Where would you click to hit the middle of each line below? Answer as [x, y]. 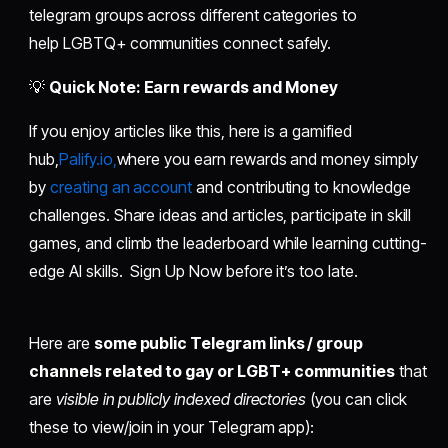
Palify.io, [88, 158]
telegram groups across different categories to [193, 14]
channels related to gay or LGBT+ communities [212, 370]
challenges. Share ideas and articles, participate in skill [220, 214]
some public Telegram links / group [228, 342]
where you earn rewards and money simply [267, 158]
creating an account [121, 186]
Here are [61, 342]
